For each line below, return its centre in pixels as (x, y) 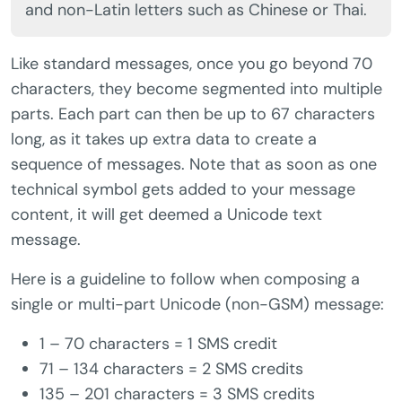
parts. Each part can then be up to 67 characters (193, 114)
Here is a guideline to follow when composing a (185, 280)
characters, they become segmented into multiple (197, 89)
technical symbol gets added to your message (183, 190)
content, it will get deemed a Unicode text (166, 215)
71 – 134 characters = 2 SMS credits (171, 369)
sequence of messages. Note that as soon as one (194, 165)
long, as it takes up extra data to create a (164, 140)
